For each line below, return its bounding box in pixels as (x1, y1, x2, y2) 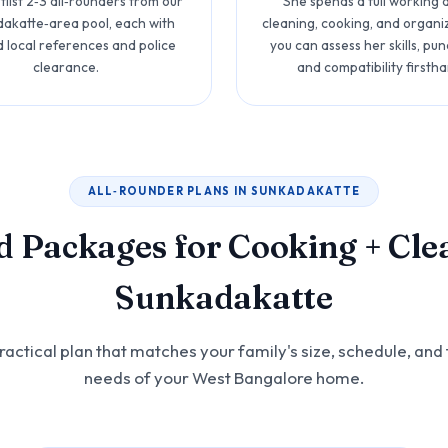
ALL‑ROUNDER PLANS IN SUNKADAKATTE (87, 183, 361, 198)
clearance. (33, 58, 100, 77)
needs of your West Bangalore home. (83, 367, 364, 389)
